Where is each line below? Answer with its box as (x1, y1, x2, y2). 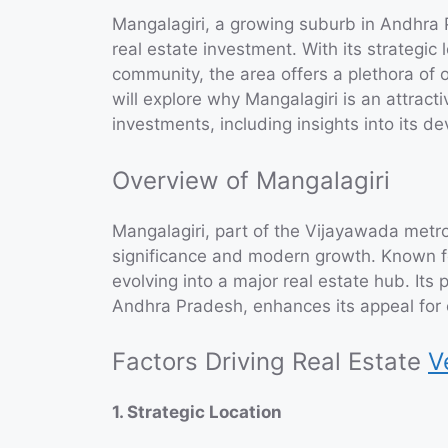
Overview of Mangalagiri (112, 165, 390, 195)
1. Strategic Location (112, 402, 282, 423)
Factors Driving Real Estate (112, 347, 428, 377)
